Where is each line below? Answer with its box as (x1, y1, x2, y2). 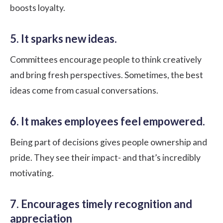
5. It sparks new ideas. (10, 31, 117, 45)
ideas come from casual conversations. (10, 85, 158, 96)
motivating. (10, 167, 54, 178)
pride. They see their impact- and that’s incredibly (10, 152, 201, 163)
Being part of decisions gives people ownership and (10, 136, 207, 147)
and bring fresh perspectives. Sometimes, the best (10, 69, 203, 80)
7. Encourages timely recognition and (10, 197, 192, 211)
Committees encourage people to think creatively (10, 54, 202, 65)
